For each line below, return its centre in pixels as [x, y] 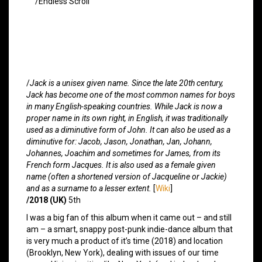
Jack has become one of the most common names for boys [131, 94]
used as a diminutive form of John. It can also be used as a [128, 130]
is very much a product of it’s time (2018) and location [125, 241]
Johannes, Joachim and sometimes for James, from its [123, 153]
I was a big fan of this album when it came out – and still [129, 217]
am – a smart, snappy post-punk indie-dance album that [130, 229]
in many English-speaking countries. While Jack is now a [124, 106]
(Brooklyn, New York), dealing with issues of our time [123, 252]
